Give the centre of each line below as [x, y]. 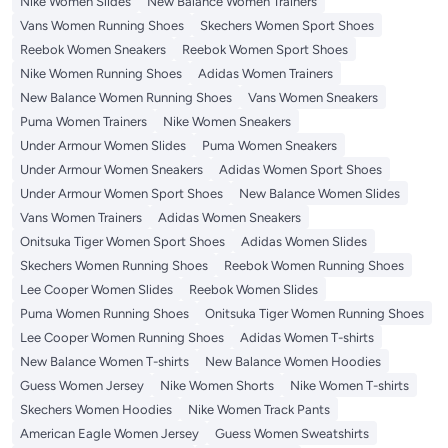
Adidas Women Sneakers [229, 218]
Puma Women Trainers [83, 122]
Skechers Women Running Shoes [114, 266]
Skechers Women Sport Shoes [287, 26]
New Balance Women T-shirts [104, 362]
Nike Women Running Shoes [101, 74]
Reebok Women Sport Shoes [265, 50]
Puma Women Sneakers [269, 146]
